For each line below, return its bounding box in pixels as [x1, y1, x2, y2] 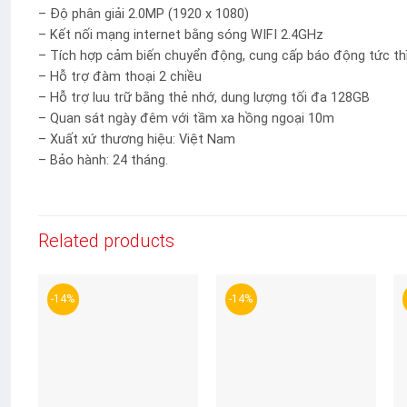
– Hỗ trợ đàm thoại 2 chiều [38, 69, 202, 85]
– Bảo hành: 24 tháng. [38, 153, 168, 169]
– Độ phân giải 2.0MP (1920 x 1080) [38, 6, 249, 23]
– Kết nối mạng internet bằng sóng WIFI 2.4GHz [38, 27, 323, 44]
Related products [38, 229, 174, 252]
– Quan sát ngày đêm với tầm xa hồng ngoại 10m [38, 111, 334, 127]
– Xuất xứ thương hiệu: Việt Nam [38, 132, 235, 148]
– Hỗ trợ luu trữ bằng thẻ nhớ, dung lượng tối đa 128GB [38, 90, 370, 106]
